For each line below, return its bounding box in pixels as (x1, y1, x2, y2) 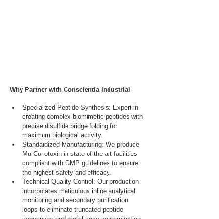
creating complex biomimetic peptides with (22, 113, 145, 121)
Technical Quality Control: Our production (22, 178, 141, 186)
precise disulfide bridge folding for (22, 122, 119, 130)
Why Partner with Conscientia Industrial (10, 86, 130, 94)
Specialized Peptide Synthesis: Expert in (22, 104, 140, 111)
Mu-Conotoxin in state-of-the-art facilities (22, 150, 139, 158)
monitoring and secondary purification (22, 197, 130, 204)
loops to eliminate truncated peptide (22, 206, 125, 214)
